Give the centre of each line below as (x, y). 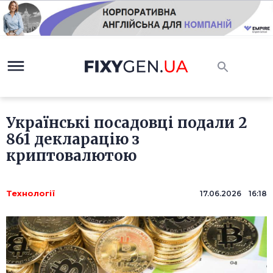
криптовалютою (71, 156)
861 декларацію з (73, 140)
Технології (31, 193)
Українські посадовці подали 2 (127, 123)
